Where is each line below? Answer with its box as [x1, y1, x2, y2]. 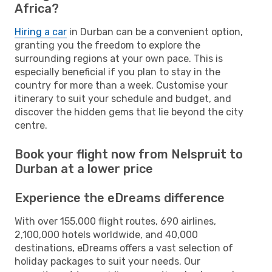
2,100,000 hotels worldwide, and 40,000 [15, 228, 198, 240]
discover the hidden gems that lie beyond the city [15, 106, 243, 118]
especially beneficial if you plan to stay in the [15, 66, 220, 78]
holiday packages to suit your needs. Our [15, 255, 200, 267]
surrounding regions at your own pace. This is [15, 52, 223, 64]
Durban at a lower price [15, 161, 153, 176]
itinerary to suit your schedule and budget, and [15, 92, 231, 104]
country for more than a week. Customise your [15, 79, 228, 91]
